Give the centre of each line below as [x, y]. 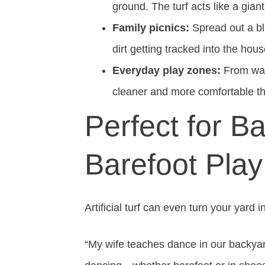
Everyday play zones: [167, 70]
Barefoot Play [174, 164]
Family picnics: [151, 28]
